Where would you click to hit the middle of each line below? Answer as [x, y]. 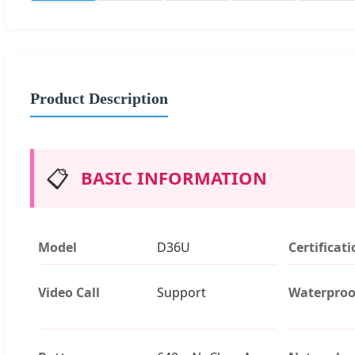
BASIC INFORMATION [174, 177]
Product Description [99, 98]
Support [181, 292]
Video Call [69, 292]
